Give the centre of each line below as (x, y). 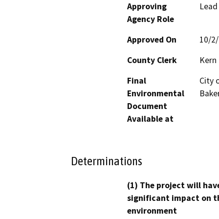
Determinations (107, 161)
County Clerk (152, 60)
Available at (150, 119)
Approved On (152, 40)
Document (147, 106)
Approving (147, 7)
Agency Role (151, 19)
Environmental (156, 94)
